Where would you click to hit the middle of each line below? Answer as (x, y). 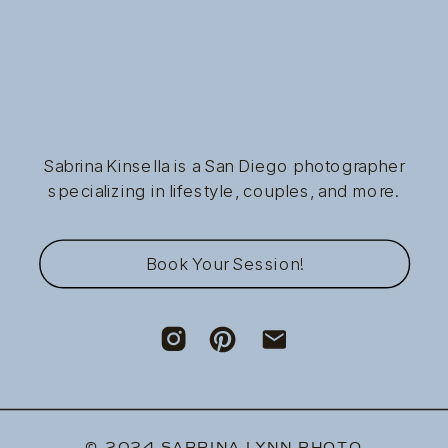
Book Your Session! (224, 264)
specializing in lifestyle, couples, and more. (224, 191)
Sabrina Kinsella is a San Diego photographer (224, 166)
